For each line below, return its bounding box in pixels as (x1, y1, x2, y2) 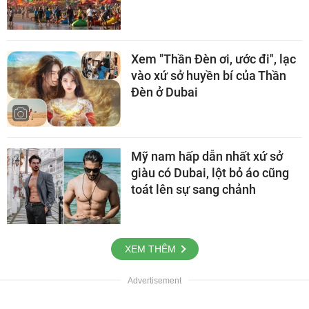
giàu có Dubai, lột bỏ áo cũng (131, 165, 289, 180)
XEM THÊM (124, 243, 176, 255)
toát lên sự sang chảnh (131, 181, 256, 197)
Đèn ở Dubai (131, 84, 198, 99)
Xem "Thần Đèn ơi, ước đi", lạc (131, 51, 296, 66)
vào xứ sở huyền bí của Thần (131, 68, 286, 83)
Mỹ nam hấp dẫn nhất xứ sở (131, 148, 283, 163)
